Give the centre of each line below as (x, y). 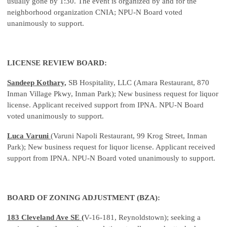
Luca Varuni (28, 136)
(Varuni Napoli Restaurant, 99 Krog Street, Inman (129, 136)
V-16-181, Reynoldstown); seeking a (142, 218)
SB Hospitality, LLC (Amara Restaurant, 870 (138, 83)
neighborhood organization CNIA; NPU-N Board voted (95, 12)
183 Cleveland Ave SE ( (46, 218)
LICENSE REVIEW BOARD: (57, 63)
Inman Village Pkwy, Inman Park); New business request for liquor (113, 94)
